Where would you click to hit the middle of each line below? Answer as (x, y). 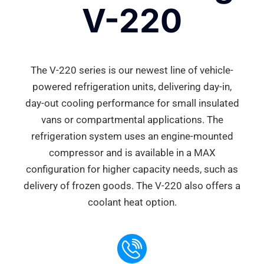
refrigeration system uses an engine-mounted (132, 136)
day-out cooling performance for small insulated (132, 103)
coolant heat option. (132, 202)
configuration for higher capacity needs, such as (132, 169)
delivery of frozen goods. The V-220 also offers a (132, 186)
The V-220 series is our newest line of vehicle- (132, 70)
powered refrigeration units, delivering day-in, (132, 87)
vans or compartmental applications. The (132, 120)
